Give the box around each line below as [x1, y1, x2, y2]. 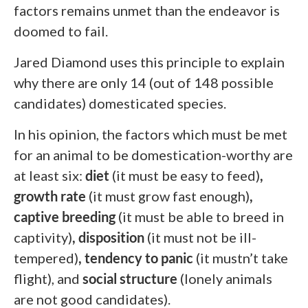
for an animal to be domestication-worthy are [14, 146, 293, 164]
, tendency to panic [78, 250, 196, 267]
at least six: [14, 167, 85, 184]
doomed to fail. [14, 23, 108, 40]
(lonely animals [180, 270, 272, 287]
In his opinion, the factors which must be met [14, 126, 287, 143]
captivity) [14, 229, 72, 246]
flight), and [14, 270, 82, 287]
